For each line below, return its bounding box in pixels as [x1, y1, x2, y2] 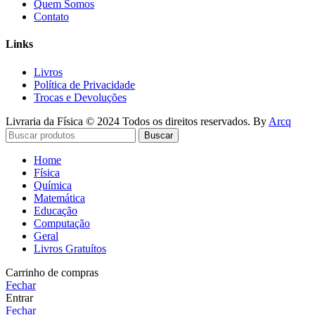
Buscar [144, 129, 173, 141]
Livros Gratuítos [34, 242, 106, 255]
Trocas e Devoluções [34, 91, 127, 103]
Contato [34, 11, 69, 23]
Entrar [6, 291, 33, 304]
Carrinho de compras [6, 266, 98, 278]
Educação [34, 204, 77, 217]
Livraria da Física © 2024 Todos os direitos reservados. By [6, 115, 269, 127]
